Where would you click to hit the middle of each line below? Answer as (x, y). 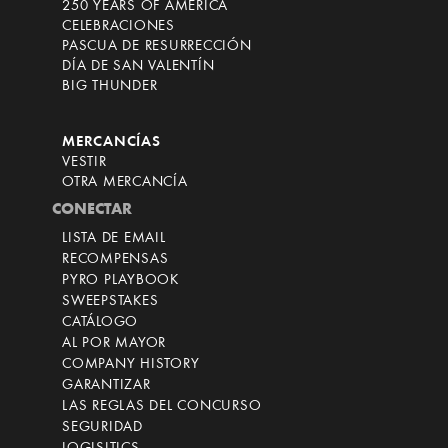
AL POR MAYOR (114, 344)
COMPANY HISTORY (131, 365)
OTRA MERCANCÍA (125, 183)
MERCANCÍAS (111, 143)
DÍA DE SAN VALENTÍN (138, 67)
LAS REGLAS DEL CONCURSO (162, 407)
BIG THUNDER (110, 87)
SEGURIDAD (102, 428)
